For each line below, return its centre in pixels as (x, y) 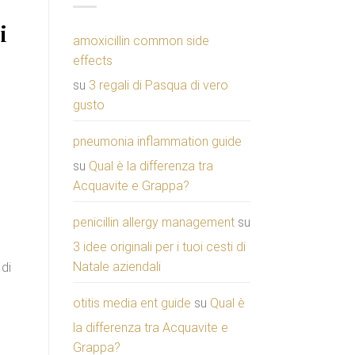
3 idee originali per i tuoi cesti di (159, 246)
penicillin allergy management (154, 222)
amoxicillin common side (141, 40)
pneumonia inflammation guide (157, 141)
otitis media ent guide (132, 303)
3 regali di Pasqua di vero (158, 85)
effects (93, 60)
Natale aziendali (117, 266)
